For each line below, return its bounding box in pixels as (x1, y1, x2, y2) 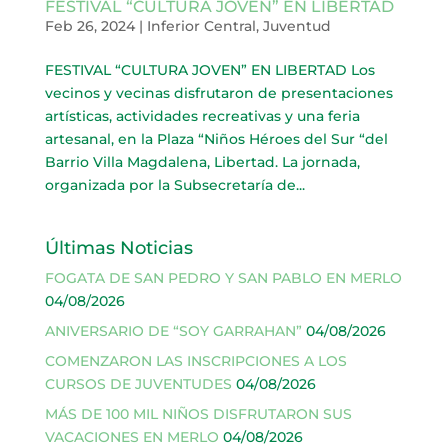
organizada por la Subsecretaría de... (44, 175, 305, 194)
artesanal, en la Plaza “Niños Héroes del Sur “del (44, 129, 388, 148)
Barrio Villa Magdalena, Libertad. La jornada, (44, 152, 360, 171)
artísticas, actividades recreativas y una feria (44, 106, 360, 125)
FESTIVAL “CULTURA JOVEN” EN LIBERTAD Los (44, 60, 375, 79)
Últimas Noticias (44, 236, 193, 259)
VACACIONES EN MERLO (44, 427, 219, 446)
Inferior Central (146, 16, 256, 35)
